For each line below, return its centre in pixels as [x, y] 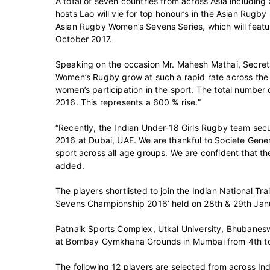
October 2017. [84, 39]
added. [70, 165]
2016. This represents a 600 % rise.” [128, 102]
